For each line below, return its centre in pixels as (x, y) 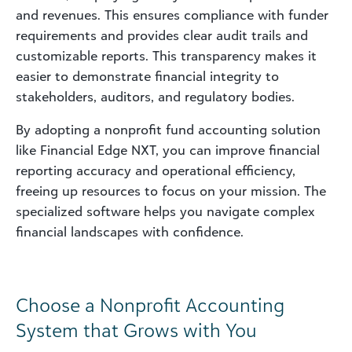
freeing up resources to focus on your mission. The (171, 191)
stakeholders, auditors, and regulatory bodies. (155, 96)
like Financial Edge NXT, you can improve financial (168, 150)
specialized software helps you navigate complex (165, 211)
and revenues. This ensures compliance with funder (172, 15)
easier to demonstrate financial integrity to (147, 76)
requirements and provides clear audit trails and (162, 35)
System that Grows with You (136, 330)
